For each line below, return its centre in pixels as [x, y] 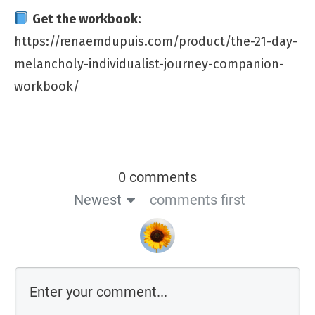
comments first [197, 199]
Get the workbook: [86, 19]
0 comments [157, 177]
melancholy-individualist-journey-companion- [149, 64]
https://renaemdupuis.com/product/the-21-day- [156, 41]
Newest [97, 199]
